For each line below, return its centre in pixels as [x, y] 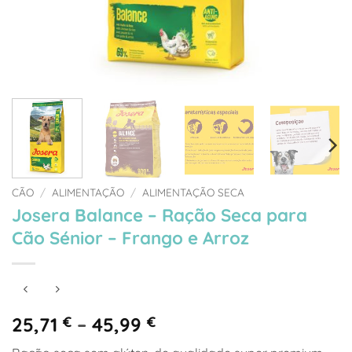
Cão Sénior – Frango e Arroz [130, 238]
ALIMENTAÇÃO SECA [194, 192]
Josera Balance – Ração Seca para [159, 216]
